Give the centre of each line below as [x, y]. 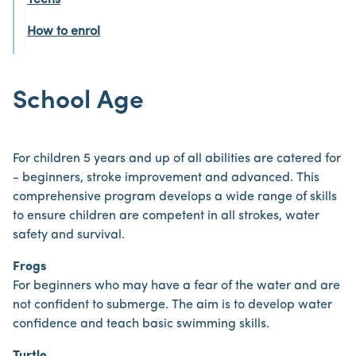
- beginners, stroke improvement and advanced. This [166, 178]
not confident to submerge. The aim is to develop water [172, 305]
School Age [78, 102]
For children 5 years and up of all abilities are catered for [177, 159]
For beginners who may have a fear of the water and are [176, 286]
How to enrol [64, 32]
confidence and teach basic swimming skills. [141, 324]
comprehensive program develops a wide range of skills [175, 197]
